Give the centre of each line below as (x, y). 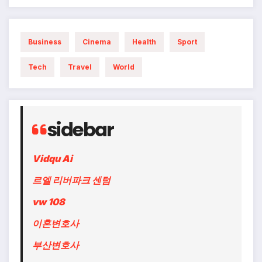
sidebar (80, 129)
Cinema (97, 42)
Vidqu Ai (52, 159)
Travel (80, 67)
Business (45, 42)
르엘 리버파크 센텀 (71, 180)
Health (144, 42)
